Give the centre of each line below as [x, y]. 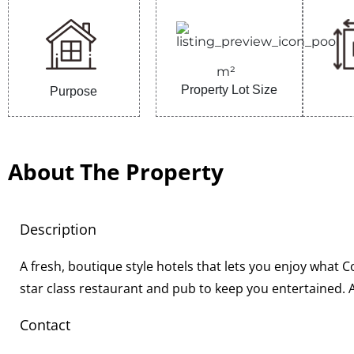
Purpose [74, 91]
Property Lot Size [229, 89]
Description [58, 229]
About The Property [116, 171]
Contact [45, 325]
